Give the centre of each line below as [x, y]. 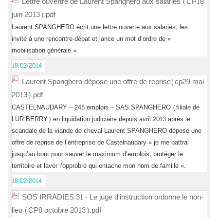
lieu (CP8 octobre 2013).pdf [56, 210]
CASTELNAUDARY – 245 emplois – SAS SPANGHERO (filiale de [106, 108]
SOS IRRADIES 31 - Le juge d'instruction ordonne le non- [113, 197]
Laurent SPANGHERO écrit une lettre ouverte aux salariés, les [100, 27]
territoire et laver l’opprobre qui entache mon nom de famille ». [99, 166]
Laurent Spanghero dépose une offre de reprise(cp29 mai [113, 82]
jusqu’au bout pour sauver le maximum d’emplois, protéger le [97, 154]
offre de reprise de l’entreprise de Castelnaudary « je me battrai [100, 143]
